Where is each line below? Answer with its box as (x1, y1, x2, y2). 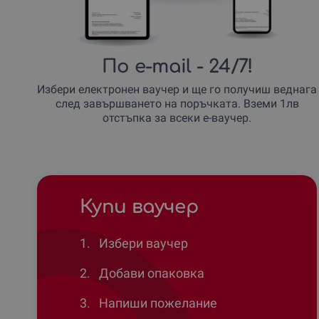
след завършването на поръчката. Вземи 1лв (55, 96, 299, 110)
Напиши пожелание (96, 295, 217, 310)
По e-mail (101, 56, 192, 77)
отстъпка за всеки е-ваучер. (103, 110, 252, 125)
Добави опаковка (96, 265, 204, 281)
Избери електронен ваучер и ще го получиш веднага (37, 82, 318, 96)
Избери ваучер (96, 235, 188, 251)
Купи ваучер (80, 196, 198, 217)
